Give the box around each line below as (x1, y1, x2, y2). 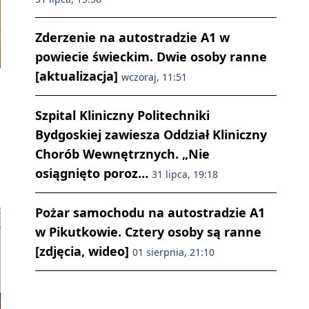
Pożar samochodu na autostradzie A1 (35, 204, 265, 221)
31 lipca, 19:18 (152, 168, 218, 181)
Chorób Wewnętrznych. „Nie (35, 146, 210, 163)
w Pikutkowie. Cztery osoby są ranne (35, 223, 261, 241)
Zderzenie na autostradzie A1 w (35, 29, 230, 46)
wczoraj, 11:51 (121, 70, 187, 84)
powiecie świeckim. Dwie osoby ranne (35, 48, 267, 66)
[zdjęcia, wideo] (35, 243, 132, 260)
